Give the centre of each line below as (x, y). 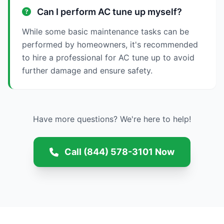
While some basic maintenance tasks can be (105, 31)
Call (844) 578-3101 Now (119, 152)
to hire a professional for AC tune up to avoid (108, 57)
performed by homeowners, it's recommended (110, 44)
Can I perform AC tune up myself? (108, 12)
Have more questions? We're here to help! (112, 119)
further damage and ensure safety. (87, 70)
